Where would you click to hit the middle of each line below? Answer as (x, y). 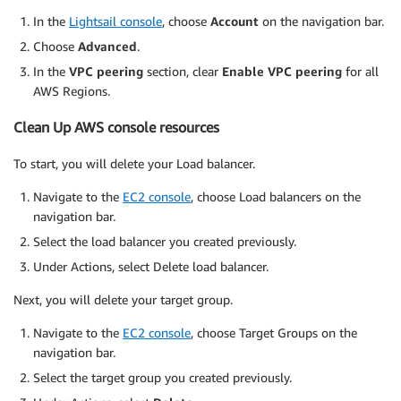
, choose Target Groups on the (274, 332)
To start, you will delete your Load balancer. (134, 163)
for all (360, 72)
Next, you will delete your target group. (123, 299)
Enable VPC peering (282, 72)
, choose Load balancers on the (276, 196)
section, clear (183, 72)
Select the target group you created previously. (162, 377)
